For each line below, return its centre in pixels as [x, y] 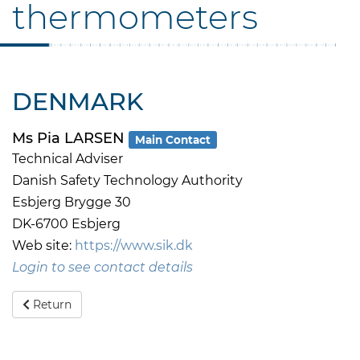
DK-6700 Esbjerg [66, 224]
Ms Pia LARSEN [70, 139]
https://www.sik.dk [134, 246]
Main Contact [173, 139]
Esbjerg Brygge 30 [72, 202]
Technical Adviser [67, 159]
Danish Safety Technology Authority [127, 181]
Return [50, 305]
